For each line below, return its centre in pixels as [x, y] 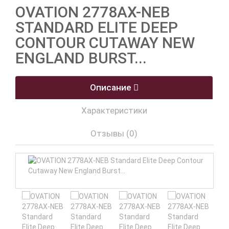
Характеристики [114, 110]
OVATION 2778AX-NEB [93, 12]
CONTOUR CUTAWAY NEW [105, 43]
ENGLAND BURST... [81, 58]
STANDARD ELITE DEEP [97, 27]
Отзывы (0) [114, 133]
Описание [111, 87]
